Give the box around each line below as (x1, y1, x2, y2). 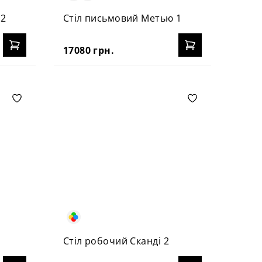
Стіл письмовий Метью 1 (63, 11, 182, 25)
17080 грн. (63, 43, 115, 57)
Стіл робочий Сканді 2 (63, 234, 169, 247)
